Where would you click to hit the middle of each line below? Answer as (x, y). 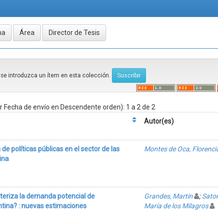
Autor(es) (159, 121)
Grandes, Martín (169, 196)
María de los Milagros (176, 206)
